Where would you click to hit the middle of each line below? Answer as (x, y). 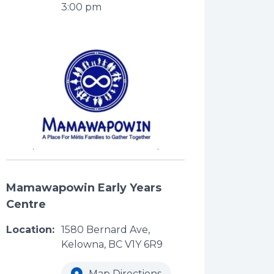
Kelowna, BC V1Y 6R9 (112, 245)
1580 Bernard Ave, (106, 230)
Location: (30, 230)
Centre (26, 205)
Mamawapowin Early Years (84, 188)
